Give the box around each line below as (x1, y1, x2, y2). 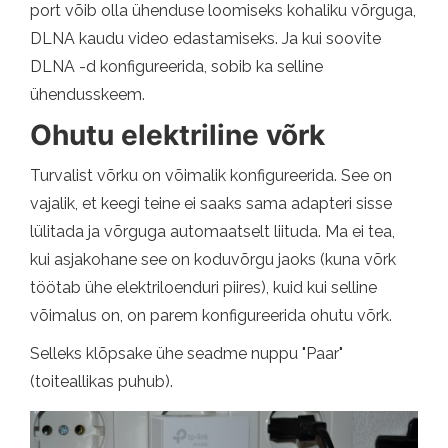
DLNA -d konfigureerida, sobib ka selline (30, 57, 323, 77)
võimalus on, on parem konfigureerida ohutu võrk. (30, 306, 392, 326)
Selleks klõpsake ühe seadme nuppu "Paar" (30, 344, 343, 364)
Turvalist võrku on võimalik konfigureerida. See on (30, 166, 392, 186)
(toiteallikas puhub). (30, 372, 173, 392)
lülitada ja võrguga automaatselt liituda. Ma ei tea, (30, 222, 395, 242)
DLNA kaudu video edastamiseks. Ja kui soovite (30, 29, 381, 49)
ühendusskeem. (30, 85, 145, 105)
